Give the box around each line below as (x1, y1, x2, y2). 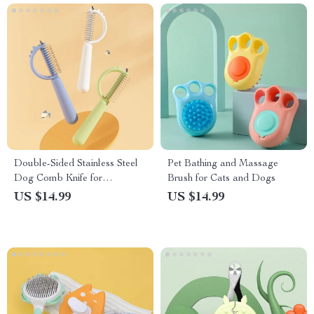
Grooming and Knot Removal (14, 189, 141, 198)
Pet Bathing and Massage (168, 159, 278, 169)
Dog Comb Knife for (14, 174, 102, 184)
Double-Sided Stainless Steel (14, 159, 138, 169)
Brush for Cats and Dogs (168, 174, 275, 184)
